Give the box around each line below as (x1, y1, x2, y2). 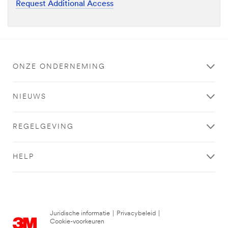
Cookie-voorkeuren (50, 218, 104, 225)
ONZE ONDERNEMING (13, 63, 105, 71)
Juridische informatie (50, 210, 110, 217)
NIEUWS (13, 93, 46, 101)
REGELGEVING (13, 123, 74, 131)
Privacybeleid (117, 210, 156, 217)
